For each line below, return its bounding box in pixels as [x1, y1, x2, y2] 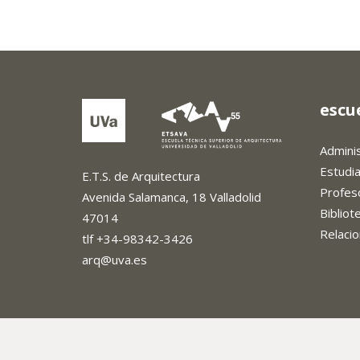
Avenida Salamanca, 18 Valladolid [82, 189, 261, 205]
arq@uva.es [82, 252, 147, 268]
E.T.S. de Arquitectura [82, 168, 200, 184]
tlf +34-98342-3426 [82, 231, 193, 247]
